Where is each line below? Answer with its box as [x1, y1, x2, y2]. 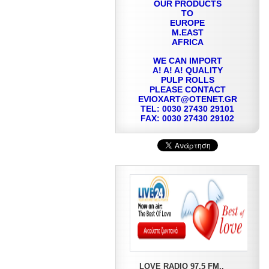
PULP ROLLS [160, 75, 214, 85]
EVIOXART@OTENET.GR [138, 94, 237, 104]
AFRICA [171, 37, 204, 47]
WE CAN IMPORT [153, 56, 222, 65]
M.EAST [171, 28, 204, 37]
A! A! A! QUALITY [152, 65, 223, 75]
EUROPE [170, 18, 205, 28]
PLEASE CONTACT [149, 85, 226, 94]
